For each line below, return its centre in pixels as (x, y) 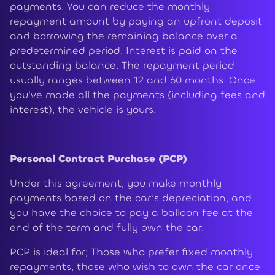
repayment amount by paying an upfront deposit (136, 21)
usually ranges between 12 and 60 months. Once (133, 80)
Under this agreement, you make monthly (116, 184)
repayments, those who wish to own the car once (135, 267)
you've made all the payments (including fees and (137, 95)
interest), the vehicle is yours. (83, 110)
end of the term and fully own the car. (107, 228)
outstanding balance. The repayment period (122, 66)
